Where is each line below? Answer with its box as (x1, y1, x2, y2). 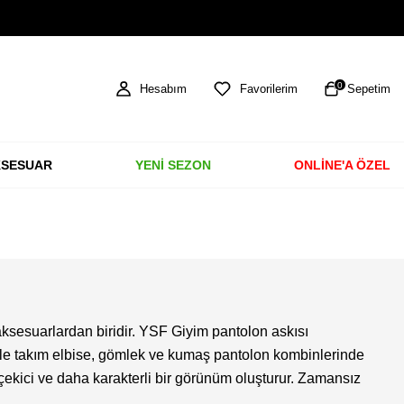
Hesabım (140, 82, 187, 96)
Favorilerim (240, 82, 298, 96)
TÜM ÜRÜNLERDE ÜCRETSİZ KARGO (78, 12, 275, 24)
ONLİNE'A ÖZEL (293, 158, 390, 172)
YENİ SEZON (134, 158, 211, 172)
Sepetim (347, 82, 390, 96)
